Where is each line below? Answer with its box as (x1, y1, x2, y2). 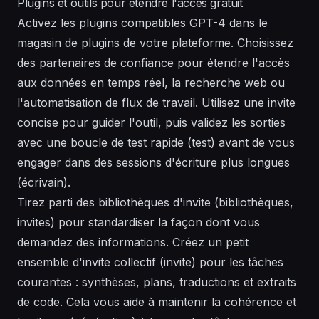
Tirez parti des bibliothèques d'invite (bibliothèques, (17, 195, 293, 210)
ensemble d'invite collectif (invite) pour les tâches (17, 255, 283, 270)
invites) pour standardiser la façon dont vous (17, 215, 260, 230)
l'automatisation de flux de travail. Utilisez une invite (17, 95, 296, 110)
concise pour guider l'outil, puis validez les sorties (17, 115, 286, 130)
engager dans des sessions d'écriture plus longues (17, 155, 290, 170)
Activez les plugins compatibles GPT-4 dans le (17, 16, 268, 31)
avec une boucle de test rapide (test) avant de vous (17, 135, 295, 150)
